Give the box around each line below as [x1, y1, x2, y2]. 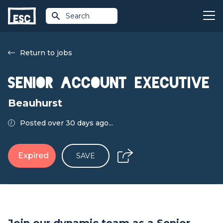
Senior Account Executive [8, 76, 210, 90]
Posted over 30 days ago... [20, 118, 113, 127]
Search [66, 11, 90, 20]
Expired [18, 151, 49, 160]
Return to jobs [20, 48, 72, 57]
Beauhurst [8, 97, 62, 109]
